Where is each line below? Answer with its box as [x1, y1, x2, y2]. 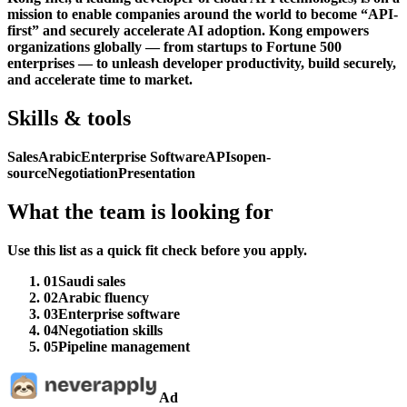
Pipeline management [58, 338, 190, 354]
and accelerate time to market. [7, 71, 193, 87]
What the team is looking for [7, 199, 273, 223]
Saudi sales [58, 273, 125, 289]
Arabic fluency [58, 289, 149, 305]
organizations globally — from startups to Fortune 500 [7, 38, 342, 55]
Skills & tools [7, 105, 131, 130]
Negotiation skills [58, 322, 163, 338]
